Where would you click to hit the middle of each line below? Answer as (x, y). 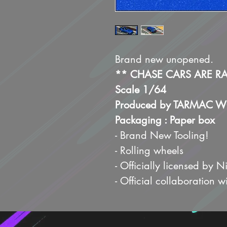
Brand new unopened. (164, 60)
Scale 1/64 (141, 90)
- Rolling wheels (149, 151)
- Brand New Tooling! (162, 136)
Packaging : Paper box (165, 120)
